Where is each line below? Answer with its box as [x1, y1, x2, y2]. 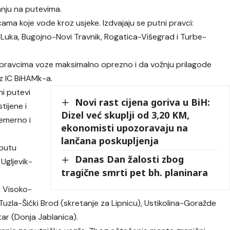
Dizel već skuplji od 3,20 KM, [61, 109, 190, 122]
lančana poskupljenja [61, 135, 159, 147]
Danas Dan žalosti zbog [75, 153, 184, 166]
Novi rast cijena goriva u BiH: [75, 95, 210, 108]
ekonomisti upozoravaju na [61, 122, 188, 135]
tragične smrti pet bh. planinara [61, 166, 208, 179]
